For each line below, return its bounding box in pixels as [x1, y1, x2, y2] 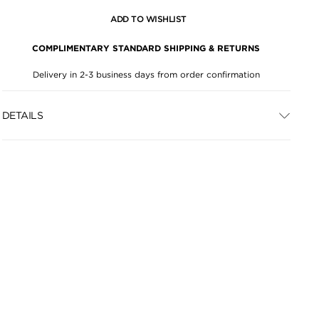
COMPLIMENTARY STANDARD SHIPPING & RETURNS [32, 43, 261, 53]
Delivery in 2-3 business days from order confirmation [32, 69, 260, 80]
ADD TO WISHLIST [110, 14, 187, 24]
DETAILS [1, 109, 43, 121]
